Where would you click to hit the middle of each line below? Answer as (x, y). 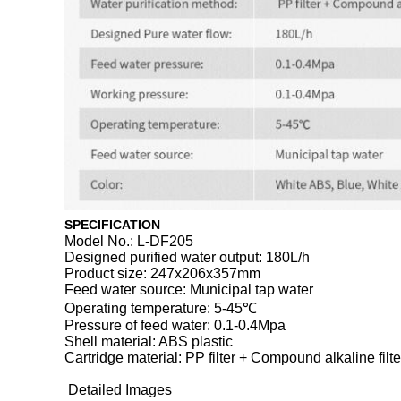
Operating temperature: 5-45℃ (161, 309)
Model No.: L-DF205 (129, 242)
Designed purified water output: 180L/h (187, 258)
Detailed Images (120, 390)
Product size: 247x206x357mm (162, 274)
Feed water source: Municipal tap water (189, 290)
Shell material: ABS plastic (149, 342)
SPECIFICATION (112, 225)
